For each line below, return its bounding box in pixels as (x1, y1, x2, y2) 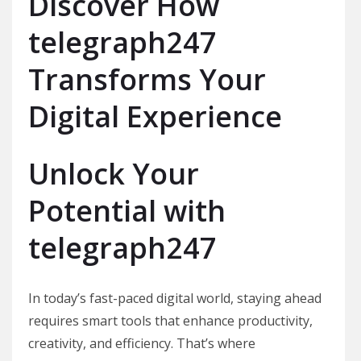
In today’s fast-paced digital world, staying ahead (28, 289, 322, 307)
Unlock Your (28, 154, 199, 193)
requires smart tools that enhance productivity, (28, 312, 313, 330)
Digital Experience (28, 97, 282, 136)
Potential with (28, 191, 226, 230)
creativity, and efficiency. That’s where (28, 334, 255, 352)
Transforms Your (28, 60, 266, 99)
